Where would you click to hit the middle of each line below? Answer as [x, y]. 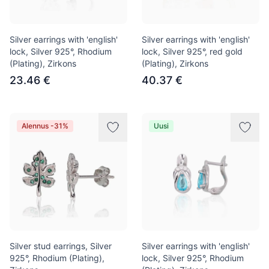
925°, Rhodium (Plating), [57, 258]
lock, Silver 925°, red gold [192, 51]
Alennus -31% [45, 126]
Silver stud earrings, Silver [61, 246]
